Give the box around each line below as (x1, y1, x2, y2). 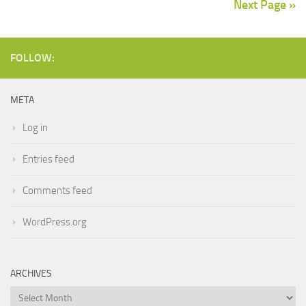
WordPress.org (23, 215, 87, 228)
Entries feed (23, 152, 74, 165)
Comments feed (23, 184, 92, 197)
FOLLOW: (10, 51, 55, 64)
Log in (23, 121, 48, 134)
